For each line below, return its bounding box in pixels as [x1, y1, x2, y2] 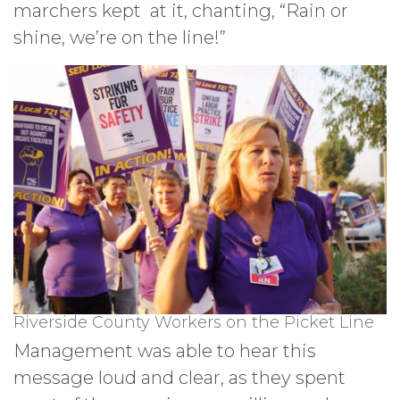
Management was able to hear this [13, 339, 316, 362]
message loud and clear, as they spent [13, 366, 346, 388]
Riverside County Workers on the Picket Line [13, 312, 374, 332]
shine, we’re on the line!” [13, 27, 226, 49]
